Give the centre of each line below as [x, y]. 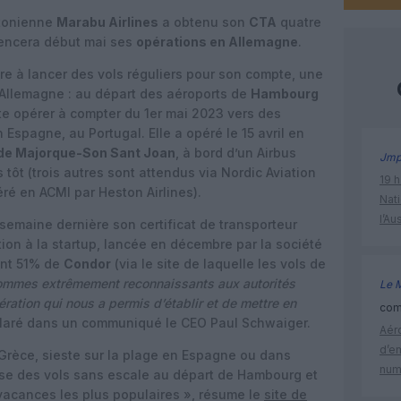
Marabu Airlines [107, 22]
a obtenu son [204, 22]
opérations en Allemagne [217, 42]
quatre [299, 22]
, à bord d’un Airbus [236, 153]
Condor [87, 264]
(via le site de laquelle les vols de [218, 264]
